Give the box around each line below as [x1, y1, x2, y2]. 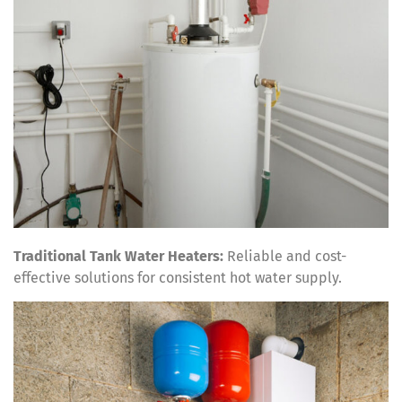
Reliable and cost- [223, 247, 346, 265]
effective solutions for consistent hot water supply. [13, 268, 342, 286]
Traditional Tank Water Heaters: [13, 247, 223, 265]
